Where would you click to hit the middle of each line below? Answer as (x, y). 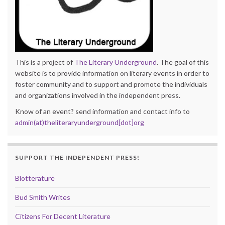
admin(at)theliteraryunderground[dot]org (80, 122)
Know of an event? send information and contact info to (102, 111)
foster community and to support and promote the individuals (111, 84)
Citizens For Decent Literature (63, 216)
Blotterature (35, 178)
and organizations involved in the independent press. (98, 95)
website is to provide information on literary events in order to (112, 73)
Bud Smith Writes (43, 197)
